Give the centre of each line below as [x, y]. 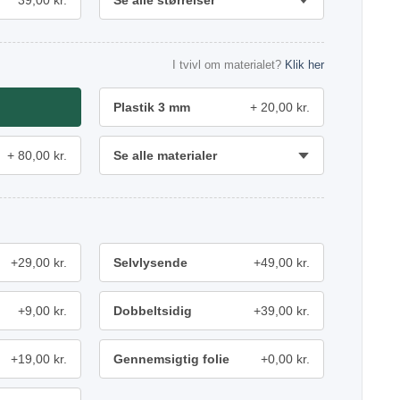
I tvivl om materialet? [229, 65]
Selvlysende [150, 262]
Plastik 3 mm [152, 107]
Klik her [304, 65]
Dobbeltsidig [153, 311]
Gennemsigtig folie [171, 359]
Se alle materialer [165, 155]
